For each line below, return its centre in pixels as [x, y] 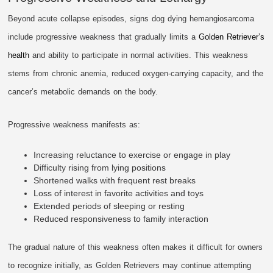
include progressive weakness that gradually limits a [104, 37]
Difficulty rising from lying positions [100, 167]
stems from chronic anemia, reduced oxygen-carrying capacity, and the [136, 73]
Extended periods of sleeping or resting [109, 206]
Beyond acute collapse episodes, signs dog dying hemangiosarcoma [131, 18]
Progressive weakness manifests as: [74, 124]
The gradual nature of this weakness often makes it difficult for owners [136, 247]
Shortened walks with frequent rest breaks [115, 180]
